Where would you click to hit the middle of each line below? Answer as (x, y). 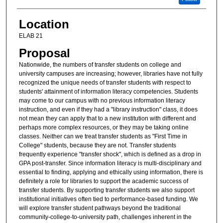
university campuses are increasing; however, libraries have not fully (111, 74)
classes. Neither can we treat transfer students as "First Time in (103, 137)
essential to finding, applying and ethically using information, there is (111, 172)
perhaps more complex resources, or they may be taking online (104, 128)
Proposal (44, 53)
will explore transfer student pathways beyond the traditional (100, 208)
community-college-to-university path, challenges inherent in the (105, 217)
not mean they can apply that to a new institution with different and (107, 119)
